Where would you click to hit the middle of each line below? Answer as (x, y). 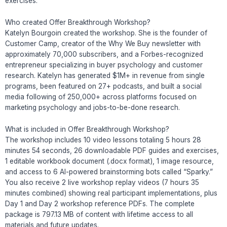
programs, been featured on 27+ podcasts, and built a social (103, 86)
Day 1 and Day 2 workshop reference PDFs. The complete (100, 204)
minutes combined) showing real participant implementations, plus (111, 193)
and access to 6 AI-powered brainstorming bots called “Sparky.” (109, 172)
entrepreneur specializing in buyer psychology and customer (104, 65)
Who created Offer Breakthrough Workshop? (78, 23)
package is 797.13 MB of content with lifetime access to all (99, 215)
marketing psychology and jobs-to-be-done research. (92, 108)
